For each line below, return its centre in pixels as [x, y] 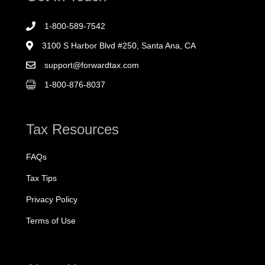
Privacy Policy [52, 200]
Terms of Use [51, 221]
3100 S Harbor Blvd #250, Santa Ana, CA [119, 46]
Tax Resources [72, 130]
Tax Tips [41, 178]
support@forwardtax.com [92, 65]
